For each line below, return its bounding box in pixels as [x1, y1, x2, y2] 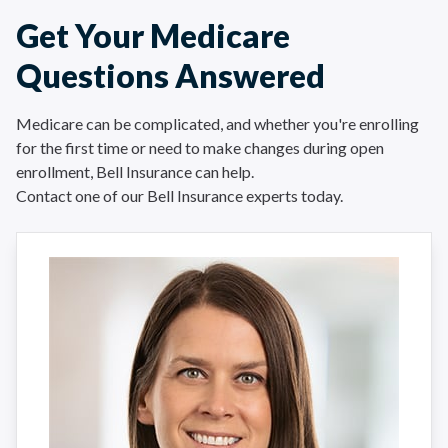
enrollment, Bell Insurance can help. [16, 162, 257, 181]
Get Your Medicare [16, 16, 290, 55]
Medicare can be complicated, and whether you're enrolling [16, 114, 419, 133]
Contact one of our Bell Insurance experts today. [16, 186, 343, 205]
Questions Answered [16, 56, 325, 95]
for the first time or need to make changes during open [16, 138, 384, 157]
